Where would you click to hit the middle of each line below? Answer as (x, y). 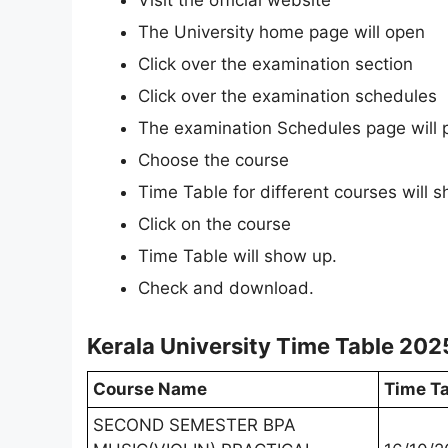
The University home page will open (281, 32)
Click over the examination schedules (287, 96)
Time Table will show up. (237, 256)
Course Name (150, 388)
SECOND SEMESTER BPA (194, 424)
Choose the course (213, 160)
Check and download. (226, 288)
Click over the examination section (275, 64)
